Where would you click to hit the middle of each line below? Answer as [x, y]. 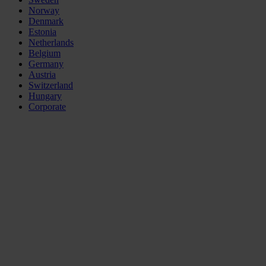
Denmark [46, 21]
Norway [44, 11]
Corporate [47, 107]
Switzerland [51, 85]
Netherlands [51, 43]
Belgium [45, 53]
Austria [42, 75]
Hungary [45, 96]
